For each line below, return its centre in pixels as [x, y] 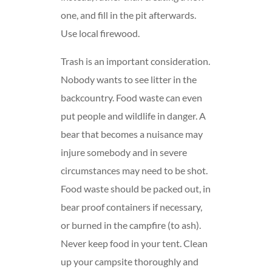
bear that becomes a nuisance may [132, 134]
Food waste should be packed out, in [136, 189]
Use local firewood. [100, 33]
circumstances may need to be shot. [134, 171]
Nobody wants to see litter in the [129, 80]
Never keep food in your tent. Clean [134, 243]
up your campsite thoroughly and [130, 262]
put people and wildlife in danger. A [134, 116]
